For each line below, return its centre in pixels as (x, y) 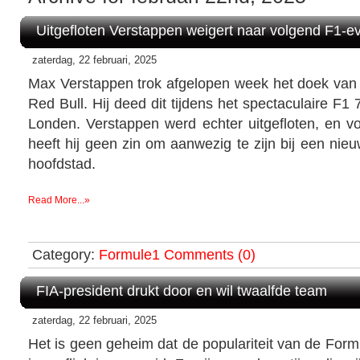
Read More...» (59, 200)
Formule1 (129, 254)
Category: (65, 254)
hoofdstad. (62, 164)
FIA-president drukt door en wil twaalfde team (182, 290)
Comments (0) (210, 254)
